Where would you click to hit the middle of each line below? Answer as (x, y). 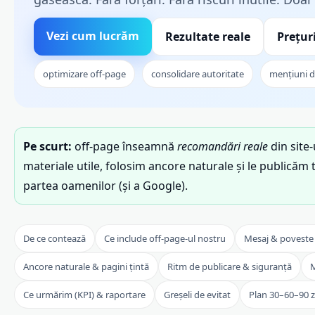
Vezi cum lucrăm (93, 36)
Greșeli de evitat (197, 295)
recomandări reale (223, 147)
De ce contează (54, 239)
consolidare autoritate (198, 74)
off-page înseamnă (124, 147)
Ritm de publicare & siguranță (230, 267)
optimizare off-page (84, 74)
